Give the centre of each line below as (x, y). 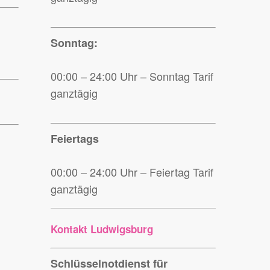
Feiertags (75, 139)
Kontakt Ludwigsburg (102, 229)
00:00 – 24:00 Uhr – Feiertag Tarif (132, 172)
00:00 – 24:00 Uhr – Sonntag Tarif (132, 76)
